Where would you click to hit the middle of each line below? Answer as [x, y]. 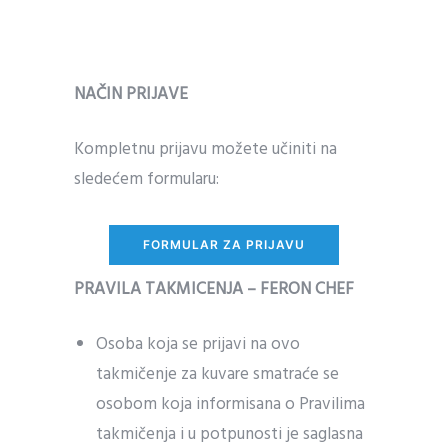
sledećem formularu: [146, 179]
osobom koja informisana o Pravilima [231, 404]
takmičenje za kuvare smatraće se [218, 374]
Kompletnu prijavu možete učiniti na [205, 149]
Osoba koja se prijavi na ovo [198, 344]
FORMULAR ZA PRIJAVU [224, 244]
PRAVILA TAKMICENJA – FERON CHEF [214, 289]
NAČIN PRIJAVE [131, 94]
